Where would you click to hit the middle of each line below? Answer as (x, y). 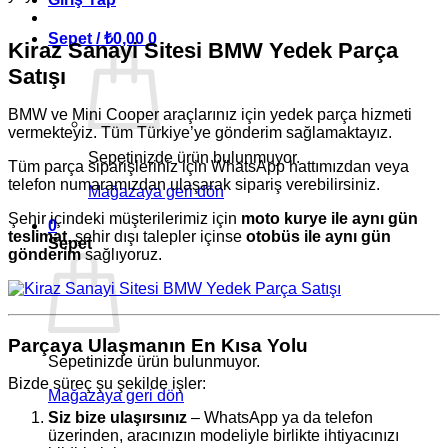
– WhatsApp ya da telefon (280, 418)
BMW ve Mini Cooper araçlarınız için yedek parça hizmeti (210, 114)
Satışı (40, 76)
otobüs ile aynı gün (318, 236)
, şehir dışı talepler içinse (156, 236)
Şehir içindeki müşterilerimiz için (124, 218)
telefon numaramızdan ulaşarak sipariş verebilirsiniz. (194, 184)
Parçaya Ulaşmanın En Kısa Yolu (158, 345)
